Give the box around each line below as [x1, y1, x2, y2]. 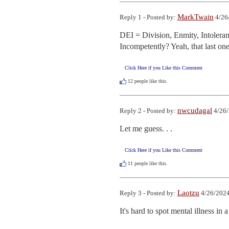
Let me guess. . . [120, 124, 172, 133]
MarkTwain [177, 12, 214, 21]
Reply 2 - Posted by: [120, 106, 177, 114]
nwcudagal [177, 106, 212, 114]
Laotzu [177, 189, 199, 197]
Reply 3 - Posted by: [120, 189, 177, 197]
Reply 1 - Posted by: [120, 13, 177, 21]
